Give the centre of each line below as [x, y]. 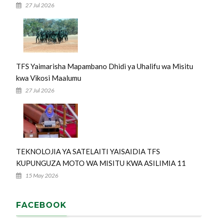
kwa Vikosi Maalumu [48, 78]
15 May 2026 [42, 175]
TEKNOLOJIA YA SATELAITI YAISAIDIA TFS [88, 151]
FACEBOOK [41, 205]
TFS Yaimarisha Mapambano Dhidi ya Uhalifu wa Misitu [104, 66]
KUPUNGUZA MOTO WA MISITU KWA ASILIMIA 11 [101, 163]
